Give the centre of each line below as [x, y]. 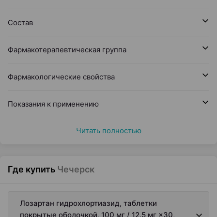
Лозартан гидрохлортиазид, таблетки [88, 203]
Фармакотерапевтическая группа [67, 50]
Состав [20, 23]
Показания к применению [53, 104]
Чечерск [76, 169]
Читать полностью [108, 131]
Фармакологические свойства [61, 77]
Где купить [31, 169]
